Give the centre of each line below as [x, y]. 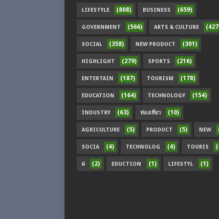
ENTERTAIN [98, 78]
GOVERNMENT [101, 27]
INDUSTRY [96, 113]
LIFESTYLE [96, 10]
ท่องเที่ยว [151, 113]
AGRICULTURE [101, 130]
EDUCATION [98, 96]
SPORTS [159, 61]
